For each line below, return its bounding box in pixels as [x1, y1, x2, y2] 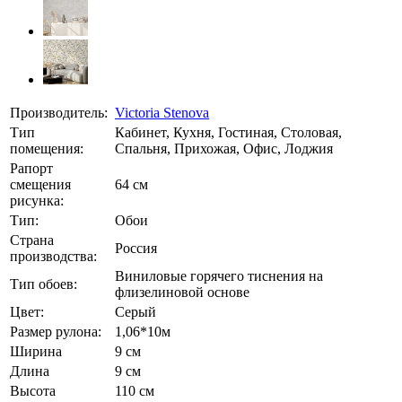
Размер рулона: [10, 323, 101, 339]
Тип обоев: [10, 275, 77, 292]
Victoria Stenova [115, 104, 209, 120]
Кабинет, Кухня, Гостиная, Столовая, [115, 124, 342, 140]
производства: [10, 248, 97, 264]
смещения [10, 176, 71, 192]
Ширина [10, 343, 62, 359]
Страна [10, 232, 54, 248]
